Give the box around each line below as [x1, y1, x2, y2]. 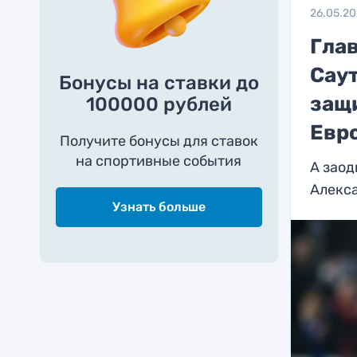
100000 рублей [85, 93, 232, 116]
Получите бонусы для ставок [59, 132, 258, 150]
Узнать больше [112, 199, 206, 214]
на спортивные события [76, 152, 242, 170]
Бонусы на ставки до [58, 72, 259, 94]
